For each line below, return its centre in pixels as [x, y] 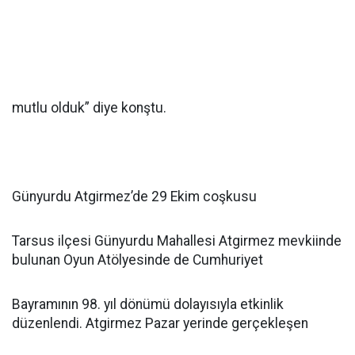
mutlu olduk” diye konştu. [89, 108]
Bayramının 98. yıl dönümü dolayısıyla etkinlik [148, 304]
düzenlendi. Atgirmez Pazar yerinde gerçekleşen [160, 323]
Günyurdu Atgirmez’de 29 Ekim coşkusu [134, 197]
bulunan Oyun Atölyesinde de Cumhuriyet [137, 260]
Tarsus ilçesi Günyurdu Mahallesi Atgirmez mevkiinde [177, 241]
